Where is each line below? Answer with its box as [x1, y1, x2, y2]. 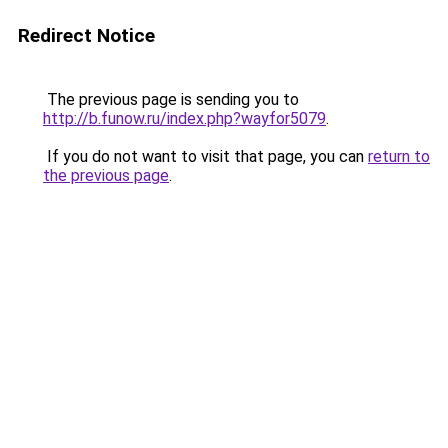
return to [368, 147, 430, 166]
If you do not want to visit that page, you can [43, 147, 368, 166]
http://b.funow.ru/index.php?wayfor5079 [43, 109, 326, 128]
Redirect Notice [18, 24, 155, 47]
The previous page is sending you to [43, 90, 299, 109]
